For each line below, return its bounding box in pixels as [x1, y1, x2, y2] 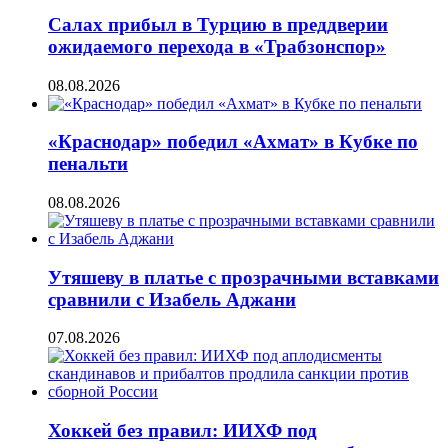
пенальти [48, 153, 128, 175]
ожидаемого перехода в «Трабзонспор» [48, 35, 386, 57]
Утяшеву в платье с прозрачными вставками [48, 266, 439, 288]
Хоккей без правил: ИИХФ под [48, 420, 317, 442]
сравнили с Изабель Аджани [48, 288, 296, 310]
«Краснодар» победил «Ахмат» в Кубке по [48, 131, 418, 153]
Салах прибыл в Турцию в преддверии [48, 13, 388, 35]
